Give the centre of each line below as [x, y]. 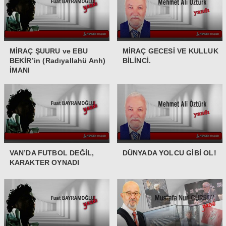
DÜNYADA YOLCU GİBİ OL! [169, 153]
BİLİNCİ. [137, 60]
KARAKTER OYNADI [44, 162]
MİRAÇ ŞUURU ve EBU [49, 51]
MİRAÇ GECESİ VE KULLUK [170, 51]
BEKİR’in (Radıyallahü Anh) [58, 60]
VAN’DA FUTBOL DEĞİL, [52, 153]
